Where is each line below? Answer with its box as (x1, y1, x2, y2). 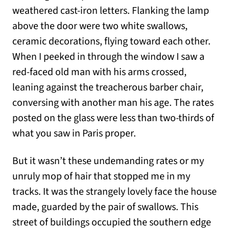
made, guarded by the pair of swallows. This (12, 200, 198, 215)
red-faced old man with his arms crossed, (12, 65, 187, 80)
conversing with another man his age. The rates (12, 96, 214, 110)
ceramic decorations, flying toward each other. (12, 34, 211, 49)
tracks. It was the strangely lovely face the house (12, 185, 217, 199)
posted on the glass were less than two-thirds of (12, 111, 214, 126)
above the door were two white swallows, (12, 19, 188, 34)
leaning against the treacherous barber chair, (12, 80, 203, 95)
